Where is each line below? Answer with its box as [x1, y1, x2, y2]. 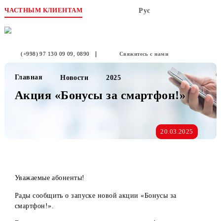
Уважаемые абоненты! [16, 193, 94, 202]
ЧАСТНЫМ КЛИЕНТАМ [5, 6, 92, 15]
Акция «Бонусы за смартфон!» [16, 98, 206, 113]
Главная [16, 81, 47, 90]
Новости [67, 81, 99, 91]
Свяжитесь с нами [132, 56, 187, 63]
